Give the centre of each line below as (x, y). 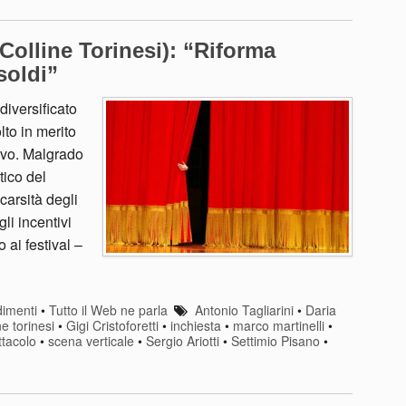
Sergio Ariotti (183, 341)
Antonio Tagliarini (244, 310)
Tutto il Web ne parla (108, 310)
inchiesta (196, 326)
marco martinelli (279, 326)
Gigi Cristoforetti (112, 326)
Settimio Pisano (275, 341)
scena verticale (91, 341)
